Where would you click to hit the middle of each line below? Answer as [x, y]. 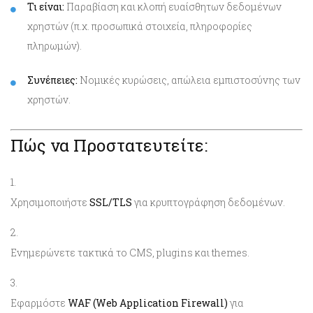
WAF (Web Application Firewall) [148, 303]
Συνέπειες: [52, 80]
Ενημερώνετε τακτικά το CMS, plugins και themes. [130, 252]
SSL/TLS [111, 202]
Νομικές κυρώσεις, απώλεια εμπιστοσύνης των [189, 80]
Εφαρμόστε [39, 303]
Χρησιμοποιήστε [50, 202]
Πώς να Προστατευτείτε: [109, 145]
